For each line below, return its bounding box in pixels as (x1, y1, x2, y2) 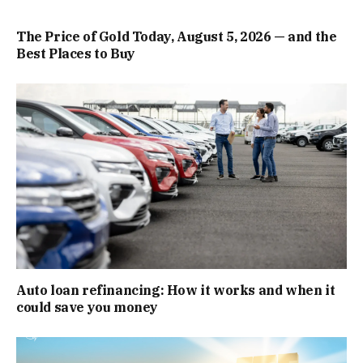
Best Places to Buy (16, 45, 135, 62)
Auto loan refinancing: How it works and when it (16, 282, 335, 299)
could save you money (16, 299, 159, 316)
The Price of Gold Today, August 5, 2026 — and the (16, 28, 337, 45)
